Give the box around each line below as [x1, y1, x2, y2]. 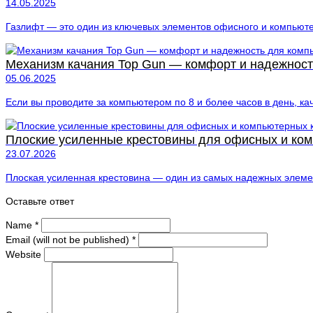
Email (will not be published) [6, 234, 132, 246]
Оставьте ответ [6, 196, 74, 208]
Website [6, 249, 41, 261]
